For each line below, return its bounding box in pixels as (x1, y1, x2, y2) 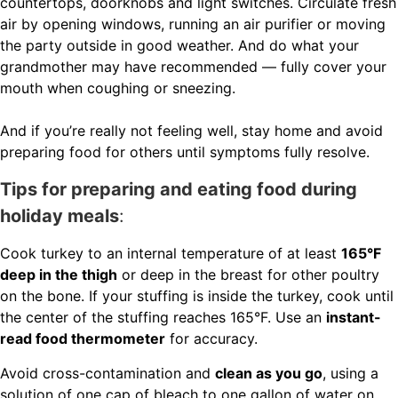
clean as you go (215, 363, 322, 382)
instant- (326, 307, 381, 326)
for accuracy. (165, 329, 258, 347)
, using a (322, 363, 378, 382)
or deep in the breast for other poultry (117, 265, 379, 283)
